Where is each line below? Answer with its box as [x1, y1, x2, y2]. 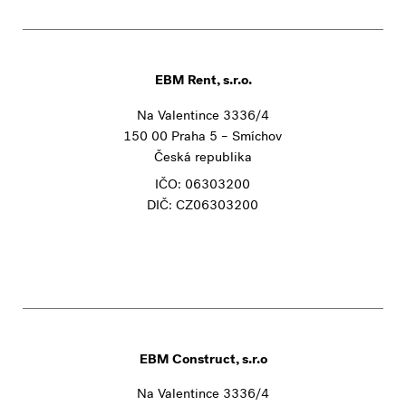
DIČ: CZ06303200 [147, 199, 259, 215]
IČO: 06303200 [155, 179, 251, 194]
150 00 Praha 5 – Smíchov [123, 130, 283, 145]
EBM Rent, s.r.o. [154, 74, 252, 90]
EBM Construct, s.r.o [139, 353, 267, 368]
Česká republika [153, 150, 252, 166]
